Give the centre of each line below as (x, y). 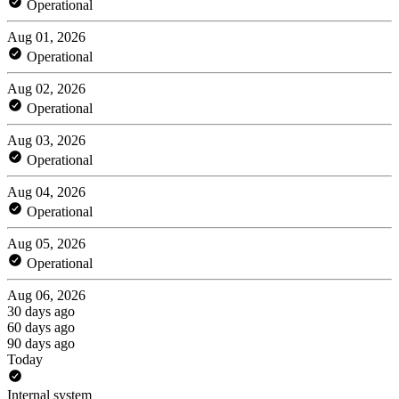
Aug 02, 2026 (46, 88)
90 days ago (41, 343)
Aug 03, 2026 (46, 140)
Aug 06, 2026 (46, 295)
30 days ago (41, 311)
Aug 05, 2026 (46, 243)
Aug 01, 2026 (46, 37)
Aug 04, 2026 (46, 191)
